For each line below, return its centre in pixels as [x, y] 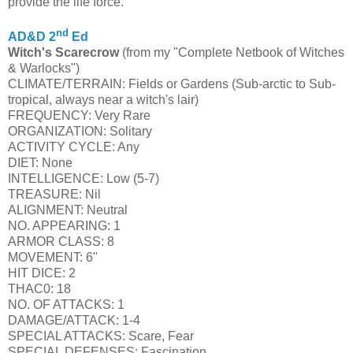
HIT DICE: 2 [42, 273]
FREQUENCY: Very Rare [79, 115]
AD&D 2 [32, 36]
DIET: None [40, 162]
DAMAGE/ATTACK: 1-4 [74, 320]
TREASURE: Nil [54, 194]
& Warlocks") [44, 68]
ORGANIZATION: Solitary [80, 131]
